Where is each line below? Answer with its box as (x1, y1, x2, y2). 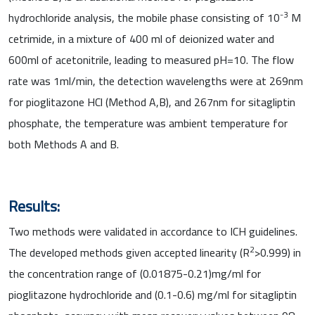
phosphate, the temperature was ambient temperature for (8, 112, 288, 134)
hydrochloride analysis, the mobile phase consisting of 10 (8, 6, 280, 28)
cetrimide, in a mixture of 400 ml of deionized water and (8, 27, 274, 49)
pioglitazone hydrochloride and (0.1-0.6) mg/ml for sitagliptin (8, 283, 297, 305)
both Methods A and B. (8, 133, 119, 155)
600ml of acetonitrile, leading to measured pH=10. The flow (8, 49, 294, 70)
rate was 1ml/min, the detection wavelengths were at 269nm (8, 70, 303, 91)
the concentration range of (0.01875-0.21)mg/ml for (8, 262, 261, 284)
